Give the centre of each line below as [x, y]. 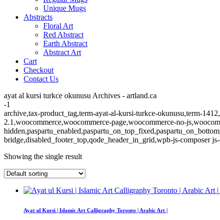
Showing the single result [43, 156]
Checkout [39, 70]
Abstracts [38, 17]
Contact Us [41, 79]
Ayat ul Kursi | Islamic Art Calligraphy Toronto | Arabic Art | [96, 210]
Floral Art [58, 26]
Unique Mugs [65, 8]
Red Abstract [63, 35]
